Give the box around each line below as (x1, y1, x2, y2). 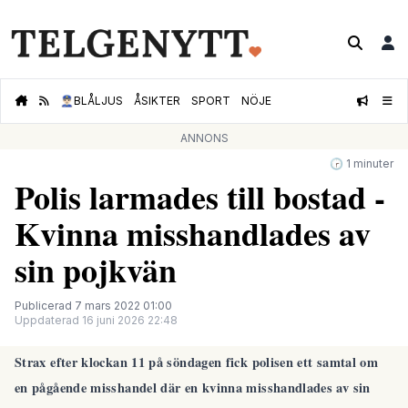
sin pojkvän (15, 246, 177, 294)
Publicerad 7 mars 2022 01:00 (15, 299, 172, 313)
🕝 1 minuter (330, 157, 393, 171)
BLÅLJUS (74, 94, 123, 108)
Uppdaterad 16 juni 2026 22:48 (15, 313, 178, 328)
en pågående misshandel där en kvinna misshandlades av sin (15, 378, 371, 398)
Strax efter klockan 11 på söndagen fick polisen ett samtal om (15, 352, 379, 372)
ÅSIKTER (134, 94, 180, 108)
